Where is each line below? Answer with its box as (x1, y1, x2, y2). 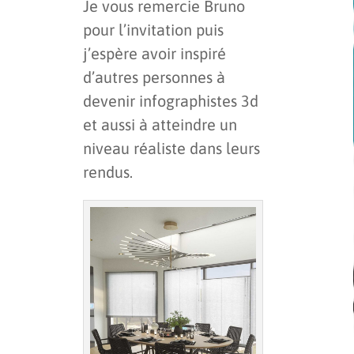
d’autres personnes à (83, 68, 225, 87)
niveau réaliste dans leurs (83, 139, 260, 158)
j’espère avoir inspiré (83, 44, 226, 63)
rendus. (83, 163, 133, 182)
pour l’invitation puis (83, 21, 224, 40)
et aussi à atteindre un (83, 115, 237, 134)
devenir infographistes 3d (83, 92, 258, 111)
